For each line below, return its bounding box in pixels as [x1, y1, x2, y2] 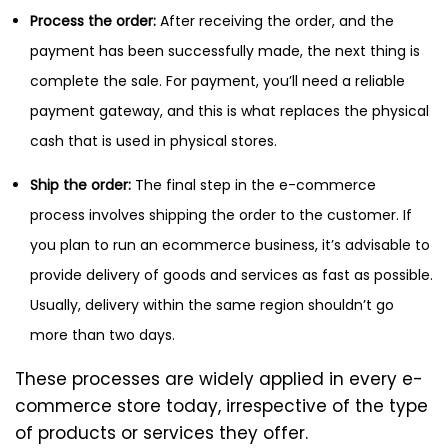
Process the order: [30, 10, 156, 31]
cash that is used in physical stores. [30, 130, 277, 151]
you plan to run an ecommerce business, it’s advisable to [30, 234, 430, 255]
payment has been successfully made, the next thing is [30, 40, 420, 61]
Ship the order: [30, 174, 131, 195]
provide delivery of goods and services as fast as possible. [30, 264, 433, 285]
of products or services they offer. [15, 420, 308, 445]
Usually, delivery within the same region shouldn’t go [30, 294, 394, 315]
